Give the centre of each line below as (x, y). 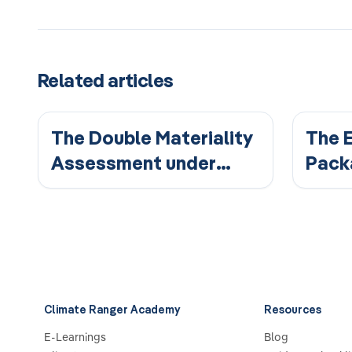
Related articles (106, 80)
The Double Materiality (152, 137)
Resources (293, 310)
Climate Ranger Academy (112, 310)
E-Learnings (75, 337)
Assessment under (134, 163)
